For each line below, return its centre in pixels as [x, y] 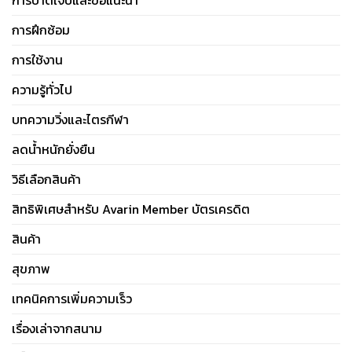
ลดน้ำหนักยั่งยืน [53, 150]
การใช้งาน [37, 60]
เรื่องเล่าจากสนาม [57, 329]
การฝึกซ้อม [41, 30]
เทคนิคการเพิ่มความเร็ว [72, 299]
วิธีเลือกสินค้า [46, 180]
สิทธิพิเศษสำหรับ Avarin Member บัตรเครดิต [131, 209]
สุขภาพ [31, 269]
